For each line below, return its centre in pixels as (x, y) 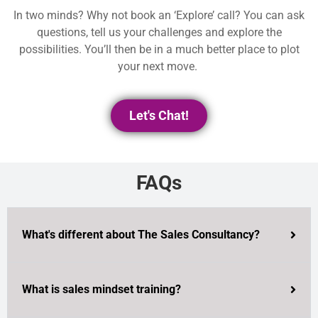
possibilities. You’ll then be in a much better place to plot (159, 49)
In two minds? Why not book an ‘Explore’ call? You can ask (159, 15)
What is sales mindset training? (102, 290)
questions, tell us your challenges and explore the (159, 32)
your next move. (159, 66)
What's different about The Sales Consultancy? (141, 235)
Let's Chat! (159, 116)
